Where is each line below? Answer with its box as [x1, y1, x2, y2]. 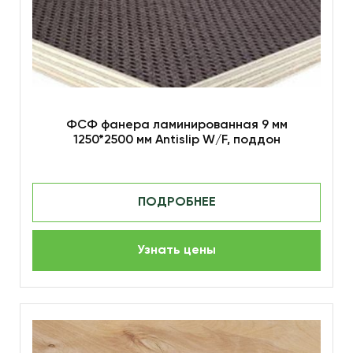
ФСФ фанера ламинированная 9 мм [65, 118, 288, 132]
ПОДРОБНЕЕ [137, 195, 216, 209]
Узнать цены [137, 244, 216, 258]
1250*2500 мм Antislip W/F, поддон [72, 133, 281, 147]
